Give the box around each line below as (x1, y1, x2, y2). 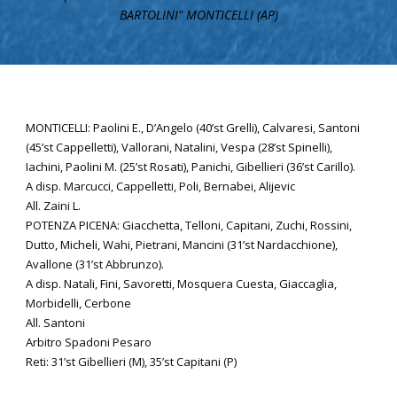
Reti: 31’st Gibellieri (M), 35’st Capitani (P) (26, 354, 237, 370)
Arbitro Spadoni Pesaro (26, 334, 152, 351)
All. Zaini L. (26, 198, 81, 214)
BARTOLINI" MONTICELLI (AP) (119, 6, 278, 24)
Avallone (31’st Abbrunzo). (26, 256, 164, 273)
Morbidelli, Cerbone (26, 295, 131, 312)
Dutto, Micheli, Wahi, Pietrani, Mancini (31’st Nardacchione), (26, 237, 338, 253)
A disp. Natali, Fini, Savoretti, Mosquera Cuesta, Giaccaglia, (26, 276, 337, 292)
